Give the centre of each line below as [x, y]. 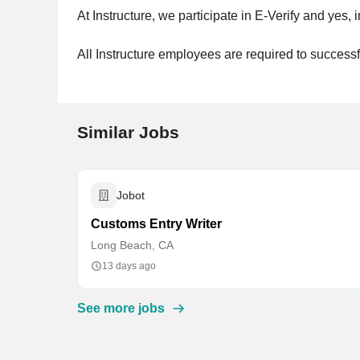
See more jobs [121, 308]
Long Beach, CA [132, 245]
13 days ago [129, 266]
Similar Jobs [128, 132]
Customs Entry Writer [156, 224]
